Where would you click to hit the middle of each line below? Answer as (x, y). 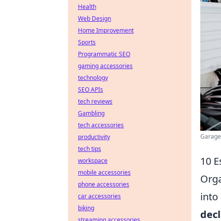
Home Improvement (106, 30)
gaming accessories (105, 66)
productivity (94, 137)
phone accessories (104, 184)
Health (87, 7)
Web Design (94, 18)
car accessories (99, 196)
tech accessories (101, 125)
